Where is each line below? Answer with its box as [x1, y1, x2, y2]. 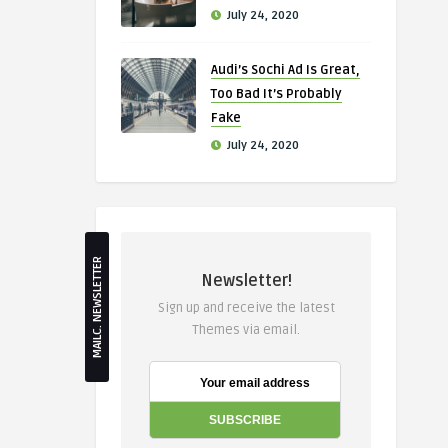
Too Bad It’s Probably [211, 86, 342, 102]
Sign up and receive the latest [157, 300, 335, 316]
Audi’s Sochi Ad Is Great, [211, 62, 360, 78]
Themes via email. [192, 322, 300, 338]
